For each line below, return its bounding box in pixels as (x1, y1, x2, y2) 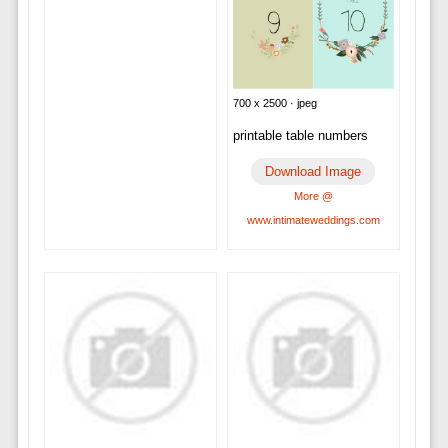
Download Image (265, 163, 362, 179)
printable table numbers (232, 127, 368, 143)
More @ (293, 189, 333, 202)
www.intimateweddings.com (246, 213, 380, 226)
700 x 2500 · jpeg (232, 96, 317, 109)
